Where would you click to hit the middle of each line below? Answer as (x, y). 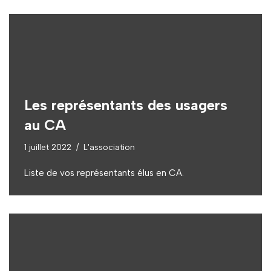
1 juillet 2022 (48, 147)
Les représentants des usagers (126, 105)
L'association (109, 147)
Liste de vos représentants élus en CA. (104, 173)
